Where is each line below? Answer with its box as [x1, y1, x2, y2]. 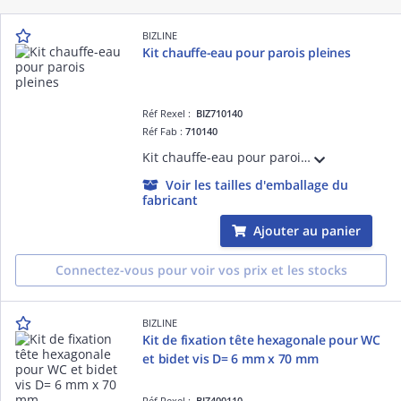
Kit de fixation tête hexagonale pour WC [142, 330, 380, 348]
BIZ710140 [196, 106, 243, 120]
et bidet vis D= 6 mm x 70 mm [142, 349, 319, 367]
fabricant [142, 191, 199, 209]
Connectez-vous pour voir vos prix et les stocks [55, 260, 347, 278]
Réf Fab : [142, 124, 186, 138]
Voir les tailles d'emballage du [166, 175, 349, 193]
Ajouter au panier [253, 221, 361, 239]
